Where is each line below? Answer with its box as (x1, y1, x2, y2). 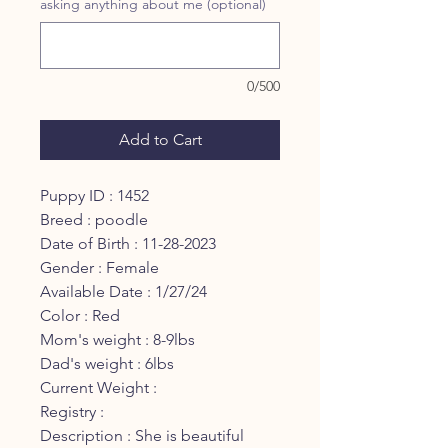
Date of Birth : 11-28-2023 (40, 234, 216, 253)
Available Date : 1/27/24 (40, 282, 207, 301)
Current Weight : (40, 378, 157, 397)
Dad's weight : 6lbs (40, 354, 174, 373)
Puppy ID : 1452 (40, 186, 149, 205)
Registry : (40, 402, 108, 421)
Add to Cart (118, 130, 202, 149)
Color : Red (40, 306, 120, 325)
